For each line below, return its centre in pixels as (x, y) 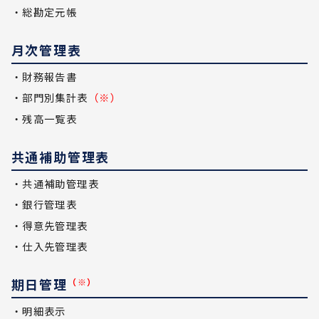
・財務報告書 (44, 76)
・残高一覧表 (44, 118)
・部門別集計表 (49, 98)
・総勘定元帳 (44, 12)
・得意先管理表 (49, 225)
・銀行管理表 (44, 204)
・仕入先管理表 (49, 246)
